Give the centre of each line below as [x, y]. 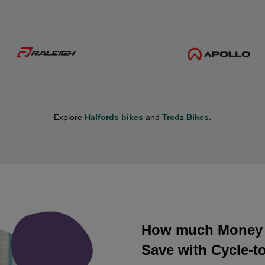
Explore [69, 117]
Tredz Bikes [185, 117]
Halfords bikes [114, 117]
